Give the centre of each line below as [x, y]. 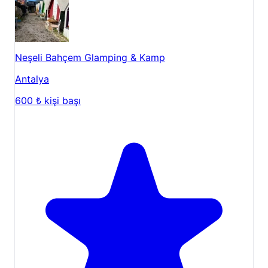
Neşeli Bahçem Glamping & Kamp [90, 57]
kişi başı [63, 100]
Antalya [32, 79]
